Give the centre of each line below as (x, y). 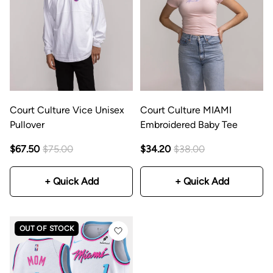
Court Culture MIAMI (186, 110)
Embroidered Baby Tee (189, 124)
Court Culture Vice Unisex (67, 110)
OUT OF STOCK (47, 228)
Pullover (27, 124)
